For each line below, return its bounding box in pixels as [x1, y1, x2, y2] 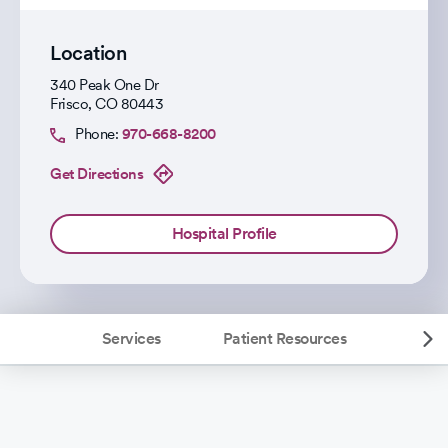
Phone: [75, 125, 122, 143]
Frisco [50, 95, 88, 113]
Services [101, 329, 161, 348]
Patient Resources [222, 329, 347, 348]
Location [50, 41, 126, 65]
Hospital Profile [171, 224, 277, 243]
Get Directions [50, 164, 143, 183]
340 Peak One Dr [50, 76, 159, 94]
